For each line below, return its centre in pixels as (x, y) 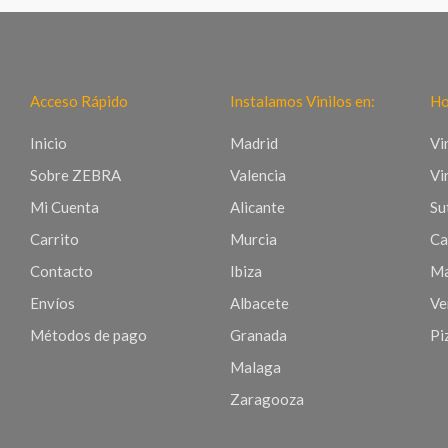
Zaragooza (266, 398)
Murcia (253, 238)
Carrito (54, 238)
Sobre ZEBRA (75, 174)
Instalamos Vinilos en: (302, 100)
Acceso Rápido (79, 100)
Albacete (259, 302)
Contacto (61, 270)
